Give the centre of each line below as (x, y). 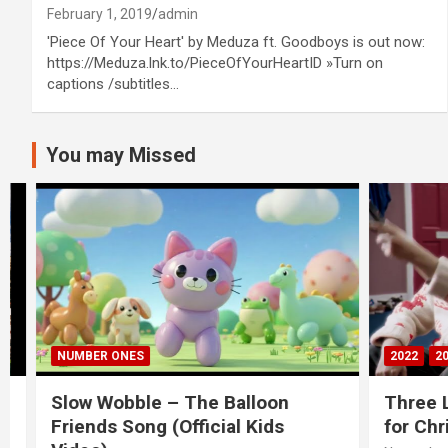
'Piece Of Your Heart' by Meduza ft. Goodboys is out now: (236, 41)
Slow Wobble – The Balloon (145, 403)
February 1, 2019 (99, 13)
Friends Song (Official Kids (142, 427)
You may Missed (121, 154)
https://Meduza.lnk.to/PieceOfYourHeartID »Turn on (215, 62)
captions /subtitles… (113, 83)
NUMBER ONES (75, 356)
